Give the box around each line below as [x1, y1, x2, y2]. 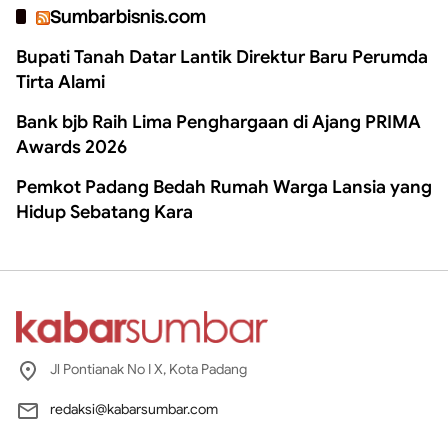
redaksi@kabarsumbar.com [50, 400, 218, 419]
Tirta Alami [16, 71, 105, 94]
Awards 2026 [16, 136, 127, 159]
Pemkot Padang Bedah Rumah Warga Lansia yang [16, 176, 432, 199]
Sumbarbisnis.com [50, 5, 206, 29]
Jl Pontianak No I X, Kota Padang [50, 360, 247, 379]
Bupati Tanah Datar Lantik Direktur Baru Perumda [16, 46, 428, 69]
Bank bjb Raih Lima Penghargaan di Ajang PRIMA [16, 111, 421, 134]
